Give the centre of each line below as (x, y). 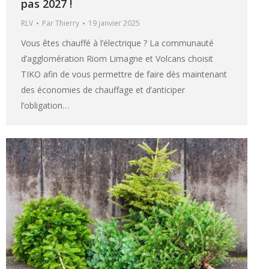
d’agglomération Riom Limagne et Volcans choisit (117, 58)
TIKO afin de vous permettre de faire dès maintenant (124, 74)
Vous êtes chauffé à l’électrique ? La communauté (117, 43)
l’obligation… (45, 105)
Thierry (67, 23)
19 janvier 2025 (114, 23)
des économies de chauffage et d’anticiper (103, 89)
